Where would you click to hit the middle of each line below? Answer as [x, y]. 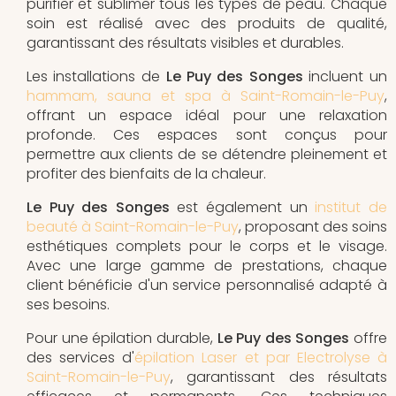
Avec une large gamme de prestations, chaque [207, 265]
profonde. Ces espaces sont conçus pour [207, 134]
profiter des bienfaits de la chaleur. [146, 173]
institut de [351, 207]
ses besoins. [68, 304]
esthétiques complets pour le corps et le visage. [207, 246]
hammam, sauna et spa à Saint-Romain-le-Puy [206, 95]
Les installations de [96, 76]
